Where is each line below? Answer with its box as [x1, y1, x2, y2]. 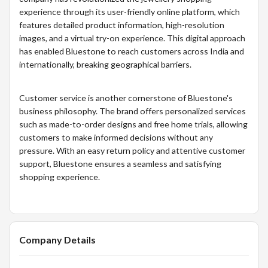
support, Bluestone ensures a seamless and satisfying [19, 158, 221, 169]
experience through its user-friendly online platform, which [19, 6, 240, 17]
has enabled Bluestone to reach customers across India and [19, 45, 244, 56]
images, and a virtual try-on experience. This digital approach [19, 32, 245, 43]
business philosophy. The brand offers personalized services [19, 105, 246, 116]
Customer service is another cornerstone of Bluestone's [19, 92, 233, 103]
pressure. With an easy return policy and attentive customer [19, 145, 245, 156]
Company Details [19, 233, 96, 245]
